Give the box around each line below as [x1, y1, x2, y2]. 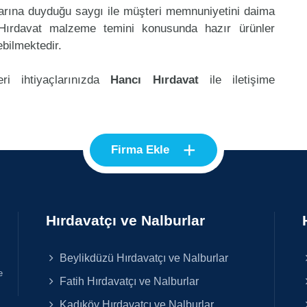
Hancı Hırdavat [110, 73, 199, 86]
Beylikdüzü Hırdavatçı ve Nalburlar [57, 251, 229, 264]
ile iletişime [198, 73, 275, 86]
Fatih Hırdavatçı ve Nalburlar [57, 274, 199, 287]
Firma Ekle [111, 143, 169, 156]
